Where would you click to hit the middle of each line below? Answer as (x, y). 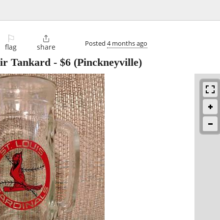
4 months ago (127, 43)
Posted (96, 43)
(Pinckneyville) (106, 62)
